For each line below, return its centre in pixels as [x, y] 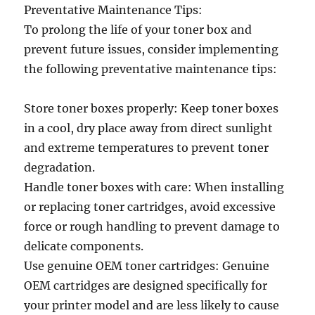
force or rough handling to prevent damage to [152, 226]
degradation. [60, 167]
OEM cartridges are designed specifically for [146, 285]
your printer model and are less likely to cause [152, 305]
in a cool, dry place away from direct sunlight [149, 128]
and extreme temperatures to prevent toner [147, 148]
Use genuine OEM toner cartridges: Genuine [147, 266]
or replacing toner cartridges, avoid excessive [150, 207]
